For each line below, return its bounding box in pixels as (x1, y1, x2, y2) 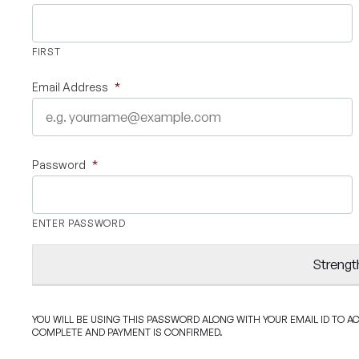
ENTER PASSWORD (32, 217, 126, 229)
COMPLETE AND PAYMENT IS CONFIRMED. (32, 326, 223, 338)
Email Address (32, 80, 108, 94)
